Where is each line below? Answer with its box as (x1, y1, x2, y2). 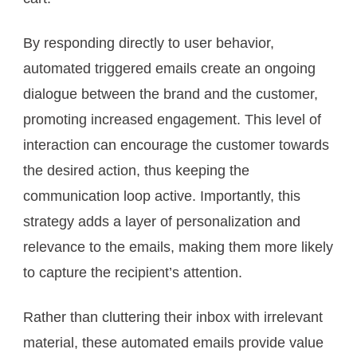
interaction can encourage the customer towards (23, 136, 329, 153)
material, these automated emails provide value (23, 334, 324, 351)
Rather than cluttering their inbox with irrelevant (23, 308, 323, 325)
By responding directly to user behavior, (23, 34, 274, 51)
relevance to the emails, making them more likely (23, 238, 333, 255)
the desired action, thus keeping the (23, 162, 249, 178)
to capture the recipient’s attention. (23, 264, 242, 280)
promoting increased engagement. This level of (23, 111, 321, 127)
